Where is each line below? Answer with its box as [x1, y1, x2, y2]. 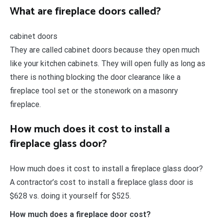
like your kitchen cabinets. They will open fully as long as [10, 59, 205, 69]
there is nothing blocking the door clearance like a [10, 73, 181, 82]
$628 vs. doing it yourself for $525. [10, 191, 131, 201]
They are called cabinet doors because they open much [10, 45, 200, 55]
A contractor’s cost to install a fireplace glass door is [10, 178, 193, 187]
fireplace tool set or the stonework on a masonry [10, 86, 178, 96]
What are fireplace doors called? [10, 3, 161, 21]
